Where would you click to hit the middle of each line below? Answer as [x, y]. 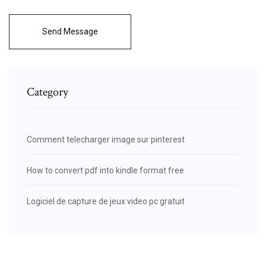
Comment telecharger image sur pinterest [106, 139]
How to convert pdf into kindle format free [105, 170]
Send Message [70, 31]
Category [47, 92]
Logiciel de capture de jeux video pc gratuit [106, 201]
